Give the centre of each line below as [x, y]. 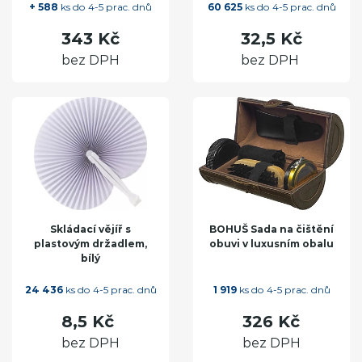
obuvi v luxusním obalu [271, 244]
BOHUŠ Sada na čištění [271, 229]
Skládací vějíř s [90, 229]
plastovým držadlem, [90, 244]
